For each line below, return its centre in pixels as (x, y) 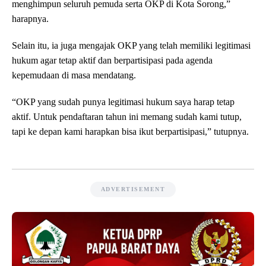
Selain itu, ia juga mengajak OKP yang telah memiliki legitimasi (131, 46)
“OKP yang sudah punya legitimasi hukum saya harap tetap (123, 102)
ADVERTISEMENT (133, 189)
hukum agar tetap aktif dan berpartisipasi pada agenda (112, 61)
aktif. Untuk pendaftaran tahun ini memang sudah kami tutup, (127, 117)
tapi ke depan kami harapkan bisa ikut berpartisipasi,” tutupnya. (130, 132)
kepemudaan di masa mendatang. (74, 75)
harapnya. (30, 19)
